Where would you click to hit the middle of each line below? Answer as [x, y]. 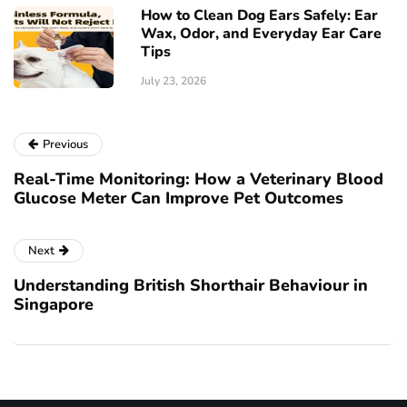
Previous [65, 145]
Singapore [54, 305]
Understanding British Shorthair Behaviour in [191, 286]
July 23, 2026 [174, 81]
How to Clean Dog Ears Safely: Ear [259, 16]
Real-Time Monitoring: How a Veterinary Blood [199, 179]
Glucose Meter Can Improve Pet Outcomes [179, 199]
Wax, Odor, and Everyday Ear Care [261, 34]
